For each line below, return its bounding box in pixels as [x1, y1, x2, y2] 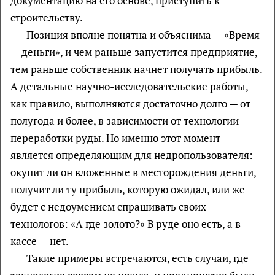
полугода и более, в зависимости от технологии [10, 114, 239, 128]
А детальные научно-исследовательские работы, [10, 79, 248, 93]
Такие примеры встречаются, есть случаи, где [26, 251, 249, 265]
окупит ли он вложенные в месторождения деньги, [10, 165, 256, 179]
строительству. [10, 10, 83, 25]
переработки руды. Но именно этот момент [10, 131, 220, 145]
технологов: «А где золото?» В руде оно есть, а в [10, 217, 241, 231]
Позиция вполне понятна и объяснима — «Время [26, 28, 260, 42]
